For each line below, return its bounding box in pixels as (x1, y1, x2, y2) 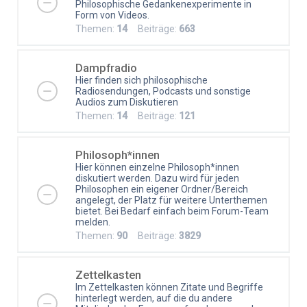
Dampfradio (75, 60, 137, 75)
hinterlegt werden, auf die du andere (75, 292, 232, 304)
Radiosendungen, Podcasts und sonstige (75, 85, 251, 97)
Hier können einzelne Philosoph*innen (75, 161, 239, 173)
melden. (75, 216, 110, 228)
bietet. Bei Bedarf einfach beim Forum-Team (75, 205, 269, 217)
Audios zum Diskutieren (75, 96, 178, 108)
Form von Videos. (75, 9, 149, 21)
